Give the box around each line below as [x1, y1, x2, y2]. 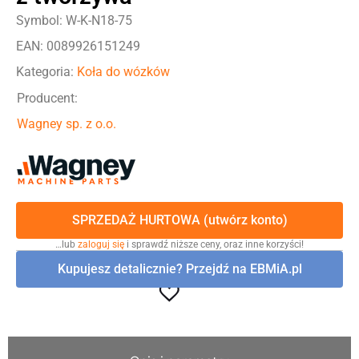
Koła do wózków [77, 63, 170, 79]
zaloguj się [78, 238, 124, 250]
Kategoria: [16, 63, 77, 79]
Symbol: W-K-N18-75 [16, 12, 132, 28]
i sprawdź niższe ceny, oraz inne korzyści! [124, 238, 304, 250]
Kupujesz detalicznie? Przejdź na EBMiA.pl [57, 260, 302, 276]
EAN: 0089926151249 [16, 38, 140, 54]
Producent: [17, 90, 78, 106]
